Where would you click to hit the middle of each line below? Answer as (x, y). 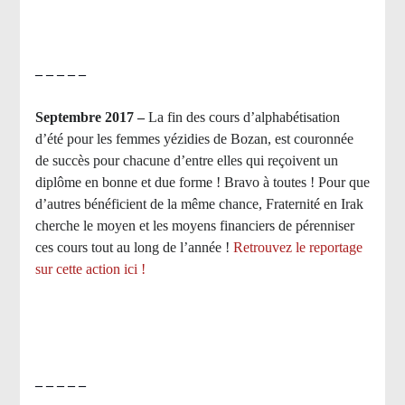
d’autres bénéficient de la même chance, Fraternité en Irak (199, 204)
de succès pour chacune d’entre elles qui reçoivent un (186, 161)
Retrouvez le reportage (297, 248)
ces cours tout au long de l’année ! (134, 248)
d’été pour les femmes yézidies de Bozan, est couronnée (194, 139)
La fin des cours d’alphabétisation (244, 118)
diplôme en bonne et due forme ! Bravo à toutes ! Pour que (202, 183)
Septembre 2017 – (91, 118)
